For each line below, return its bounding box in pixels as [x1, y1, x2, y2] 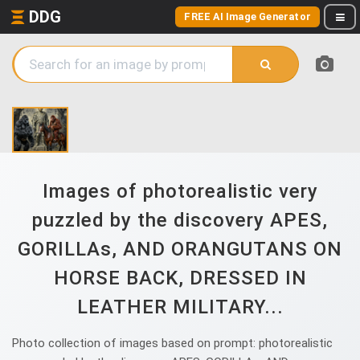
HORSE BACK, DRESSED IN [53, 267, 307, 289]
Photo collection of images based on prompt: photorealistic [12, 336, 333, 350]
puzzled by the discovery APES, [32, 209, 328, 231]
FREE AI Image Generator [184, 10, 311, 22]
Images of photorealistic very [42, 180, 318, 202]
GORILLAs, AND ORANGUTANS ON [18, 238, 342, 260]
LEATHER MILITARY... [76, 296, 284, 318]
